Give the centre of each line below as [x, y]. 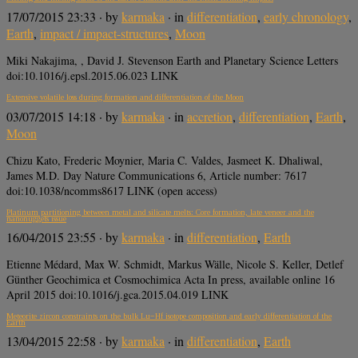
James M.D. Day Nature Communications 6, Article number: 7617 [157, 175]
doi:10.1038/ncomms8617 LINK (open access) [112, 190]
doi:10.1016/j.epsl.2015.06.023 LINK [92, 76]
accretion [210, 116]
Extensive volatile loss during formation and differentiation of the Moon [125, 97]
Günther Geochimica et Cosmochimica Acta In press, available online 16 [171, 279]
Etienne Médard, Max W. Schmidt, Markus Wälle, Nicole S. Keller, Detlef [175, 264]
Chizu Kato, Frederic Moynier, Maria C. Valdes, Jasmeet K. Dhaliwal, [165, 160]
